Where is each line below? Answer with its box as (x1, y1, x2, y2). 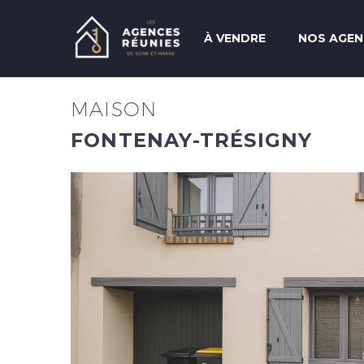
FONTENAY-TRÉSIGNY (71, 128, 313, 152)
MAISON (71, 97, 158, 120)
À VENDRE (204, 31, 266, 45)
